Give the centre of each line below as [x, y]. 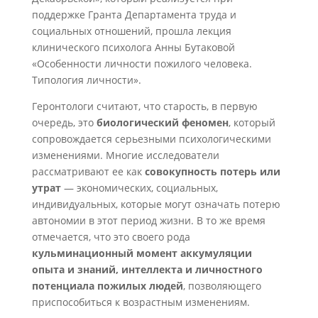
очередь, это [64, 122]
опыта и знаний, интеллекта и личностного [147, 269]
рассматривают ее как [88, 171]
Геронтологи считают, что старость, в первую [144, 106]
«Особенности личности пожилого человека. [142, 64]
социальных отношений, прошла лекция [131, 31]
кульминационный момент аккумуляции [142, 253]
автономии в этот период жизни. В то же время [148, 220]
